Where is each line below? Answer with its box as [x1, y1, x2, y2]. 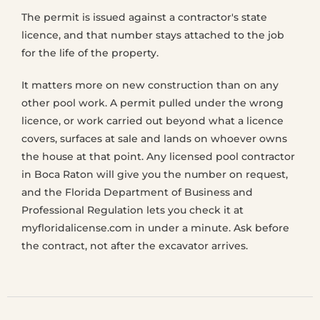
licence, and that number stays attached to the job [21, 29, 284, 41]
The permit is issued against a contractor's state [21, 11, 267, 24]
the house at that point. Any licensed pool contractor [21, 150, 295, 163]
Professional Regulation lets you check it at [21, 204, 244, 216]
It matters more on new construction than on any [21, 79, 279, 91]
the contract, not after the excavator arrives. [21, 239, 248, 252]
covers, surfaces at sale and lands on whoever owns [21, 132, 287, 145]
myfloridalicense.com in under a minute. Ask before [21, 221, 289, 234]
